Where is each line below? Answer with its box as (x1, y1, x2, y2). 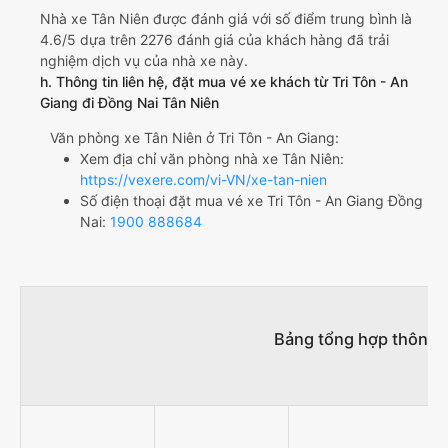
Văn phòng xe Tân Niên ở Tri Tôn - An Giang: (50, 129, 339, 147)
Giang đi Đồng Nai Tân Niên (40, 94, 219, 112)
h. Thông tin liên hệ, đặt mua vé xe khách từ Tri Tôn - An (40, 73, 408, 91)
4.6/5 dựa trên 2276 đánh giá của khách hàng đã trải (40, 31, 389, 49)
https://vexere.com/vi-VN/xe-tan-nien (80, 171, 327, 189)
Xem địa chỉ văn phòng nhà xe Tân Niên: (80, 150, 344, 168)
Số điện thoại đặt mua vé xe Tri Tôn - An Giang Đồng (80, 192, 423, 210)
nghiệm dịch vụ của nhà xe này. (40, 52, 248, 70)
